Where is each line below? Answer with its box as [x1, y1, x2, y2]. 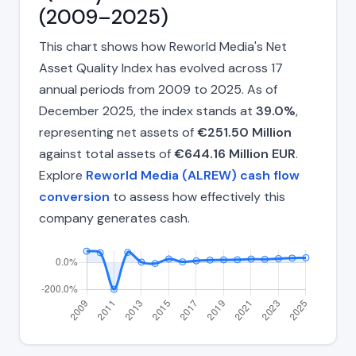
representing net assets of [39, 124, 197, 141]
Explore [39, 167, 86, 184]
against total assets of [39, 145, 174, 163]
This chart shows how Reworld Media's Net [39, 38, 287, 56]
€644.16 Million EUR [174, 145, 296, 163]
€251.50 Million [197, 124, 292, 141]
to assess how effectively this [110, 188, 285, 206]
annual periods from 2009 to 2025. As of [39, 81, 277, 99]
